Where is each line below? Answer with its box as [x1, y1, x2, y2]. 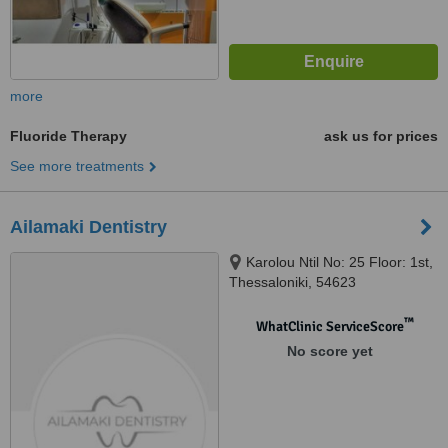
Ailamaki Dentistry [10, 217, 167, 237]
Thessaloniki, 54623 [229, 274, 356, 290]
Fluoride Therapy [10, 128, 127, 144]
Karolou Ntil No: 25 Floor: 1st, [246, 254, 433, 270]
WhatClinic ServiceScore [255, 318, 404, 335]
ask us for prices [324, 128, 438, 144]
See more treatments [10, 158, 144, 174]
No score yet [286, 343, 373, 359]
